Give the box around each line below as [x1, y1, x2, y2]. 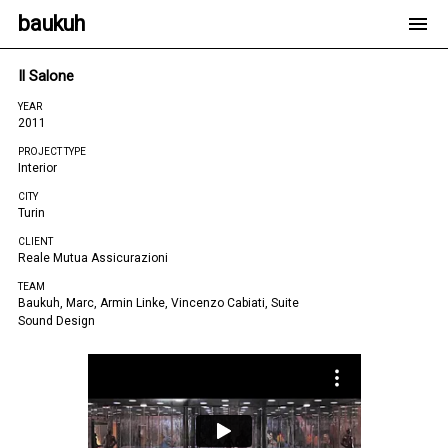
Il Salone [18, 68, 74, 85]
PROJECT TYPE [18, 146, 86, 157]
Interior [18, 161, 57, 175]
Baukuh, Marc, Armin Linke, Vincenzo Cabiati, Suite [18, 296, 299, 310]
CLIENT [18, 236, 53, 247]
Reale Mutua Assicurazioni [18, 251, 168, 265]
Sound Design [18, 314, 95, 328]
